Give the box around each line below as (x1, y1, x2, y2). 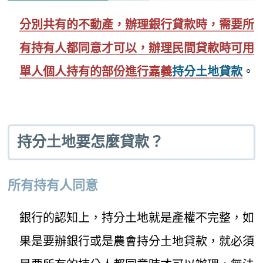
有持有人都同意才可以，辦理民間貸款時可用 (19, 40, 255, 55)
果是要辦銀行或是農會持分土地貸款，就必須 (19, 233, 255, 248)
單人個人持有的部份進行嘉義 (19, 63, 173, 79)
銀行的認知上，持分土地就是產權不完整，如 (19, 210, 255, 225)
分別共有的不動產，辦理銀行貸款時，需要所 (19, 16, 255, 32)
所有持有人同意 (8, 177, 99, 193)
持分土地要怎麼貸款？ (16, 133, 164, 151)
